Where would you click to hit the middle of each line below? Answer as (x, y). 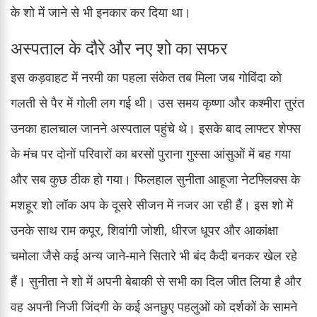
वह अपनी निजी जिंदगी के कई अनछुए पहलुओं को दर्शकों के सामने (154, 306)
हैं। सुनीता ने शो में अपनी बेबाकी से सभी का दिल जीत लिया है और (156, 281)
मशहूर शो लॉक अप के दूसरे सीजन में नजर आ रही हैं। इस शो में (152, 204)
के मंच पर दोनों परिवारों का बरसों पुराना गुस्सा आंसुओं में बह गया (151, 153)
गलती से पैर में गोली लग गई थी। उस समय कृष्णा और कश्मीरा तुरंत (157, 102)
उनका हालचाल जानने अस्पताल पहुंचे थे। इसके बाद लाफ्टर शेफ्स (156, 128)
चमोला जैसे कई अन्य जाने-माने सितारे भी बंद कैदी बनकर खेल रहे (154, 255)
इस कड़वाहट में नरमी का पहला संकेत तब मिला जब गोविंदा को (146, 77)
